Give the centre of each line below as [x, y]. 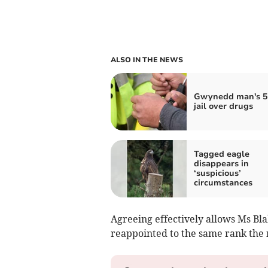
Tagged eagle [221, 154]
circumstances [223, 183]
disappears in [221, 164]
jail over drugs [223, 106]
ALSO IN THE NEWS [147, 60]
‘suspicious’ [217, 173]
